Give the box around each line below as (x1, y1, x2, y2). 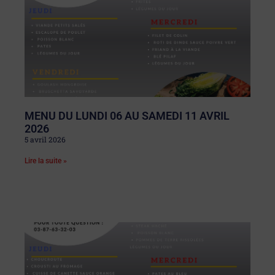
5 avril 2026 (25, 134, 66, 144)
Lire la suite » (25, 156, 67, 165)
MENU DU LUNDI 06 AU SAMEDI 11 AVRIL (25, 109, 230, 122)
